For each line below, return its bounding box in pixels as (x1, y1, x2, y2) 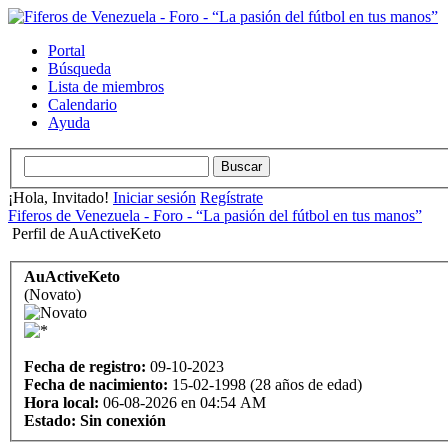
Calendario (48, 96, 117, 113)
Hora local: (24, 394, 99, 412)
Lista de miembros (48, 78, 164, 95)
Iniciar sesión (113, 188, 196, 206)
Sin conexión (80, 412, 166, 430)
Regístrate (200, 188, 263, 206)
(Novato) (24, 286, 81, 304)
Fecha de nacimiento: (24, 376, 168, 394)
